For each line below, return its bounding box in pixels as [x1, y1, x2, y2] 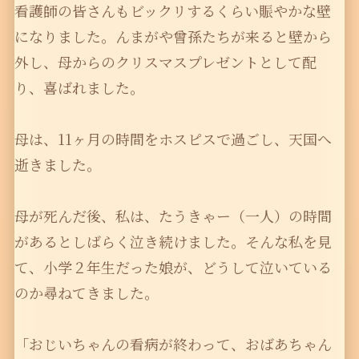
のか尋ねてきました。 [14, 282, 159, 304]
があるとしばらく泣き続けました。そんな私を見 [14, 231, 332, 252]
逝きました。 [14, 154, 101, 175]
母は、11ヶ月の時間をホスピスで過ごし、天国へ [14, 128, 332, 150]
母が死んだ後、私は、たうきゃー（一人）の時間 [14, 205, 332, 227]
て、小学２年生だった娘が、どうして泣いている [14, 256, 332, 278]
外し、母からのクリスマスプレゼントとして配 [14, 51, 317, 73]
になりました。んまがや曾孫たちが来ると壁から [14, 26, 332, 47]
